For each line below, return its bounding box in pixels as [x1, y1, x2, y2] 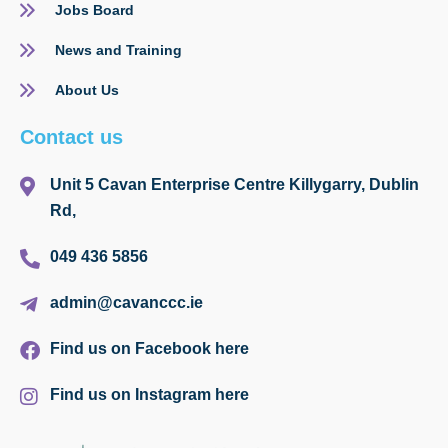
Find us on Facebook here [50, 340, 249, 358]
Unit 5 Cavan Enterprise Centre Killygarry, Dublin [50, 176, 419, 194]
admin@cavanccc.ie [50, 294, 203, 312]
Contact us [20, 126, 123, 149]
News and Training [55, 41, 182, 58]
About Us [55, 81, 119, 98]
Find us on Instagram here [50, 386, 249, 404]
